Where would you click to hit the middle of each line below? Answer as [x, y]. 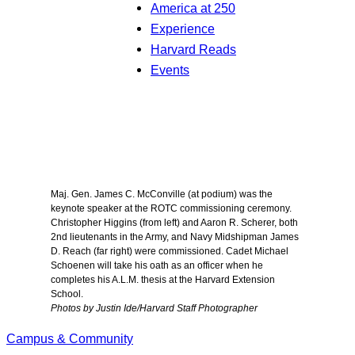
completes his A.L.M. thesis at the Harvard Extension [163, 279]
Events [170, 70]
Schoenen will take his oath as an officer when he [157, 265]
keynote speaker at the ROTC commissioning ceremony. [171, 208]
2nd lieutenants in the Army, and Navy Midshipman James [175, 237]
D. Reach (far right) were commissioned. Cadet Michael [170, 251]
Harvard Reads [193, 49]
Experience [183, 29]
